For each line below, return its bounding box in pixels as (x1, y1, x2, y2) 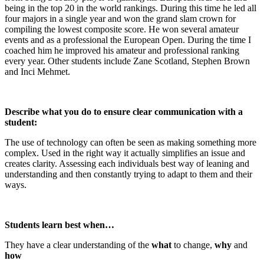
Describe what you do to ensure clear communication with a (5, 106, 243, 117)
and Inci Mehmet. (5, 66, 70, 77)
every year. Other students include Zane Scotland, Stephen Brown (5, 55, 250, 66)
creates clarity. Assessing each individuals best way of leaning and (5, 158, 249, 169)
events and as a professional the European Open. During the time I (5, 34, 251, 45)
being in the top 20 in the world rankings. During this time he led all (5, 2, 256, 13)
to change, (171, 239, 214, 250)
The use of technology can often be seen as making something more (5, 137, 256, 147)
